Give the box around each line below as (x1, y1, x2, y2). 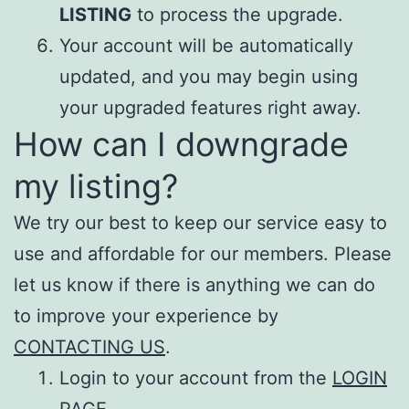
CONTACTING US (14, 335, 165, 358)
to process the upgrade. (131, 3, 343, 26)
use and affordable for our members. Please (14, 242, 392, 265)
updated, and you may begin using (59, 65, 358, 88)
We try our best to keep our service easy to (14, 211, 387, 234)
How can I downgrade (14, 123, 349, 164)
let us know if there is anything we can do (14, 273, 375, 296)
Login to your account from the (59, 366, 332, 389)
